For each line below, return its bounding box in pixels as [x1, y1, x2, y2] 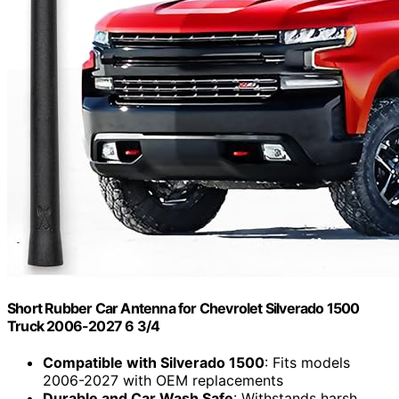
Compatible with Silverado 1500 [43, 354, 265, 372]
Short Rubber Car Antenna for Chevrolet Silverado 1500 [7, 298, 360, 317]
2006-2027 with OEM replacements [43, 371, 283, 390]
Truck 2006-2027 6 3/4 [7, 316, 160, 335]
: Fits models [265, 354, 350, 372]
